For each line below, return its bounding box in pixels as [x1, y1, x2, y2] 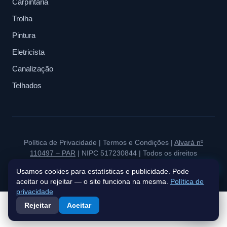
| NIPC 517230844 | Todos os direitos [75, 149, 197, 158]
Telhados [12, 81, 42, 90]
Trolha [12, 14, 32, 23]
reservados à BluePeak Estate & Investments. [40, 160, 187, 168]
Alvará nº [174, 138, 203, 147]
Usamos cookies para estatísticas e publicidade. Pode [16, 167, 189, 175]
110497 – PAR [30, 149, 75, 158]
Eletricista [12, 48, 45, 57]
